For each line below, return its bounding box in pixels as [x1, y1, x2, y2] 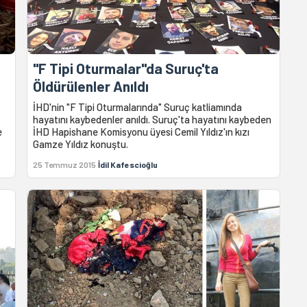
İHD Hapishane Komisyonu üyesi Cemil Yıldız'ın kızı [33, 125, 250, 138]
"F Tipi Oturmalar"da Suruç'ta [33, 59, 219, 77]
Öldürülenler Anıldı [33, 77, 149, 95]
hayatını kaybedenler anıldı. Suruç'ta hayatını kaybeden [33, 112, 272, 125]
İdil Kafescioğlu [98, 159, 158, 169]
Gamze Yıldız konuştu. [33, 137, 129, 150]
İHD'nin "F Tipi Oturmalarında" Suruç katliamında [33, 100, 243, 113]
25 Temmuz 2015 [33, 159, 97, 169]
